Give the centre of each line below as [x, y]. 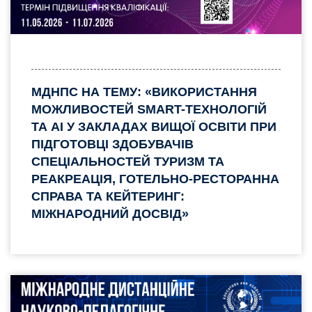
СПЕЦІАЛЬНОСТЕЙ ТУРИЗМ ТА [128, 161]
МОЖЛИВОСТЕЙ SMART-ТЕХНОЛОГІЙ [149, 109]
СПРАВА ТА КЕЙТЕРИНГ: [108, 196]
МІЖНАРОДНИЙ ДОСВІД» [110, 213]
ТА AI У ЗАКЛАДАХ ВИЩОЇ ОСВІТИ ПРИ [154, 126]
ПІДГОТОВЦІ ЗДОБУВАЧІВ [112, 144]
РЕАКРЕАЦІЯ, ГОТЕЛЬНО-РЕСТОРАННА [155, 179]
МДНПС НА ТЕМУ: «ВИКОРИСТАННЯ [144, 92]
